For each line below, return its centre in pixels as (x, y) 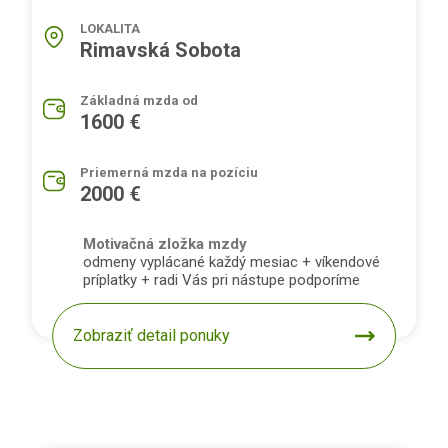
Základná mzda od (139, 101)
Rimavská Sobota (160, 50)
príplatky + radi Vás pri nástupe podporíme (221, 280)
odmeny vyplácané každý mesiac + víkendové (231, 262)
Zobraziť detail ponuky (152, 336)
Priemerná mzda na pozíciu (169, 173)
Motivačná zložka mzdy (165, 244)
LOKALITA (110, 29)
